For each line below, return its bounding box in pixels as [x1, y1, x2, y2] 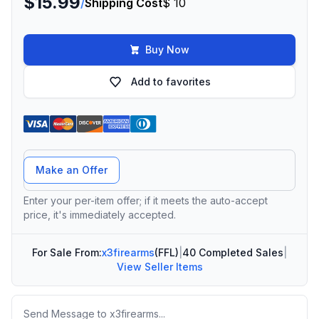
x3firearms [102, 246, 155, 258]
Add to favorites [131, 75, 211, 88]
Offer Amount [23, 150, 98, 164]
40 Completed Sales [182, 246, 283, 258]
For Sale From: [32, 246, 102, 258]
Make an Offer [36, 164, 108, 176]
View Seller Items [116, 261, 203, 273]
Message [23, 302, 70, 316]
